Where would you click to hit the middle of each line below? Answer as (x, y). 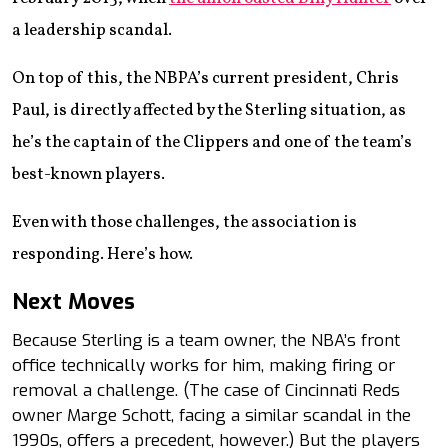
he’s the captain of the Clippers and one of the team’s (212, 142)
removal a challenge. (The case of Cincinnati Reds (206, 390)
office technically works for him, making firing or (203, 365)
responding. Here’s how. (102, 254)
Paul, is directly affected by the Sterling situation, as (209, 110)
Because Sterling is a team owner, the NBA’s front (206, 340)
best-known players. (88, 174)
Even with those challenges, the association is (184, 222)
